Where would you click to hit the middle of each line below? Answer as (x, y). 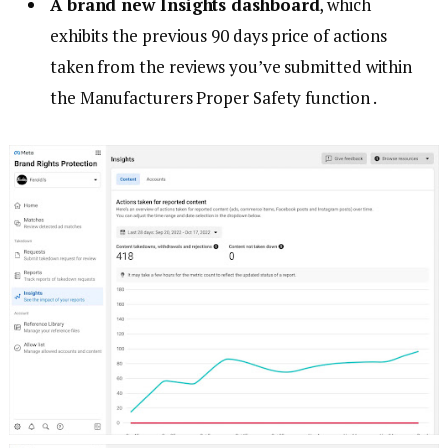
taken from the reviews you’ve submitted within (231, 66)
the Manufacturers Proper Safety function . (213, 97)
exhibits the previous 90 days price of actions (219, 35)
